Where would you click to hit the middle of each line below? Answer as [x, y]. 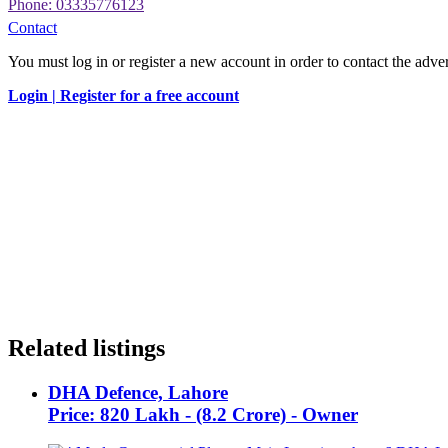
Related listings [86, 347]
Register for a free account [149, 95]
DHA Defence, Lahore [138, 392]
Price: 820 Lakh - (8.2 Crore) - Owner [203, 414]
